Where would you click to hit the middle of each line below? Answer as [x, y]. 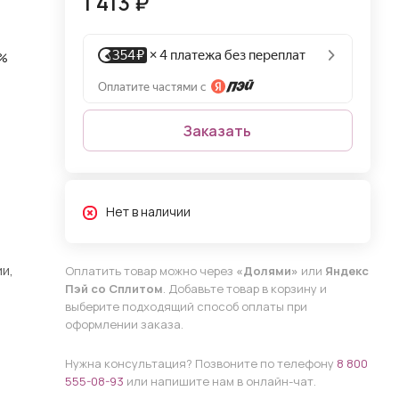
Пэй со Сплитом [114, 289]
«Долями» [267, 271]
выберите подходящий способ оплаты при [186, 306]
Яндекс [346, 271]
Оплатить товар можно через [150, 271]
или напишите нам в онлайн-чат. [220, 381]
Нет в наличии [148, 212]
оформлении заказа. [124, 324]
